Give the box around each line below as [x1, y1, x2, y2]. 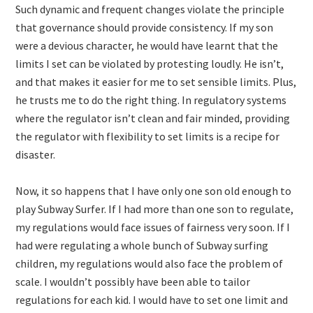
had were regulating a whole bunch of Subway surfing [15, 238, 269, 252]
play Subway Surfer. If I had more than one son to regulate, [15, 202, 294, 216]
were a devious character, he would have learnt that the [15, 38, 279, 52]
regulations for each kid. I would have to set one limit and [15, 293, 289, 307]
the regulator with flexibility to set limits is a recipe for [15, 129, 280, 143]
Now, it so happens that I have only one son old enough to [15, 184, 292, 198]
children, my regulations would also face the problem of [15, 256, 284, 270]
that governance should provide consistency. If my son [15, 20, 274, 34]
